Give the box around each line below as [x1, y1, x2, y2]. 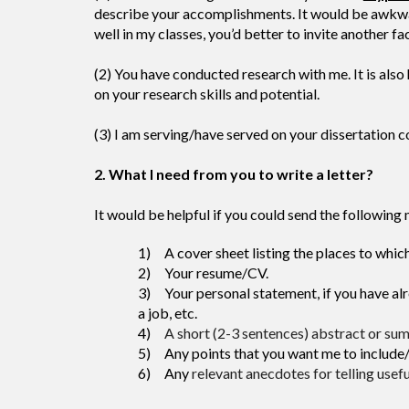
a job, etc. [137, 304, 197, 321]
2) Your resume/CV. [137, 264, 268, 281]
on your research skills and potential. [93, 85, 320, 102]
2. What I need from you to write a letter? [93, 165, 373, 183]
